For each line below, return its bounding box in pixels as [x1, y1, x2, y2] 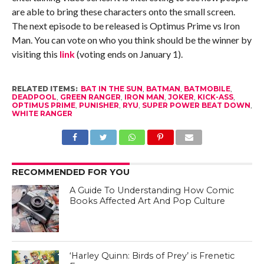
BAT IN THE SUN [80, 84, 143, 94]
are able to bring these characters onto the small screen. [11, 6, 235, 18]
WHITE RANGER [11, 109, 72, 118]
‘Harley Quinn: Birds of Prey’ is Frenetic [70, 250, 235, 262]
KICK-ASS [197, 93, 233, 102]
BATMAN [146, 84, 180, 94]
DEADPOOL [11, 93, 57, 102]
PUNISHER [78, 101, 119, 110]
